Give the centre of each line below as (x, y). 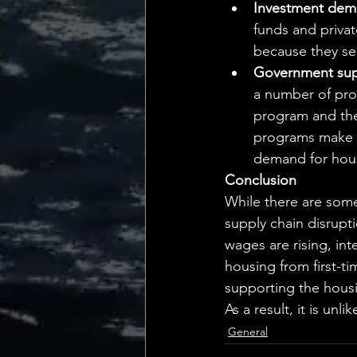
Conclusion (261, 180)
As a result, (259, 309)
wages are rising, (278, 245)
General (248, 331)
